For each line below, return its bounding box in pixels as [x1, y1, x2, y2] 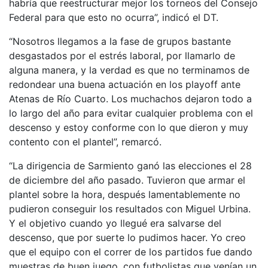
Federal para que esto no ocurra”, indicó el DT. [9, 11, 218, 23]
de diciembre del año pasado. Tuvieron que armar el [9, 173, 245, 186]
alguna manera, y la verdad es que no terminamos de [9, 63, 249, 76]
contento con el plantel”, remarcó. [9, 135, 162, 148]
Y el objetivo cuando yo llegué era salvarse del [9, 217, 221, 229]
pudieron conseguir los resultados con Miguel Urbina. [9, 202, 251, 215]
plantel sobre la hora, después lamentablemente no [9, 188, 240, 200]
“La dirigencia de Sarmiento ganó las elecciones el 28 [9, 159, 252, 172]
